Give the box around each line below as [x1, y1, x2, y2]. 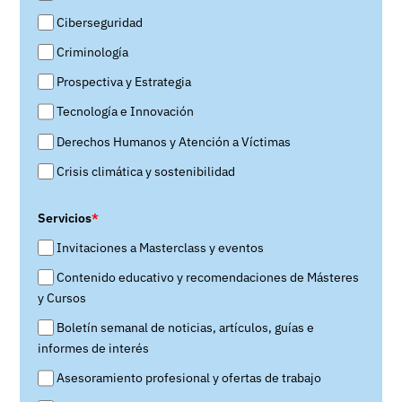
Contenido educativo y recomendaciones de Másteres [57, 269, 360, 286]
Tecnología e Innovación [57, 103, 195, 120]
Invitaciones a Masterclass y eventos [57, 239, 265, 256]
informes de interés [38, 340, 149, 357]
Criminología [57, 44, 129, 61]
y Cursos [38, 290, 86, 307]
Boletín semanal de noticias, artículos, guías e [57, 319, 315, 336]
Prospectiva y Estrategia [57, 74, 192, 91]
